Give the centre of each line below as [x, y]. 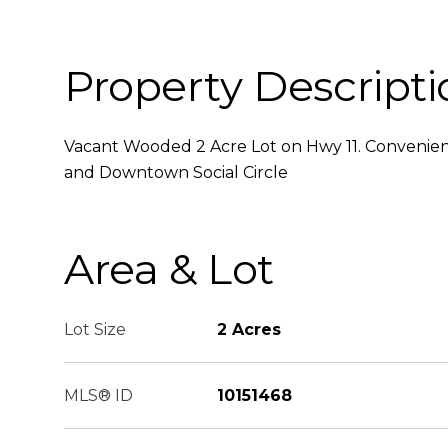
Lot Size [95, 329]
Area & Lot [169, 269]
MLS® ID [98, 395]
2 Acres [249, 329]
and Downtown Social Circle [176, 172]
